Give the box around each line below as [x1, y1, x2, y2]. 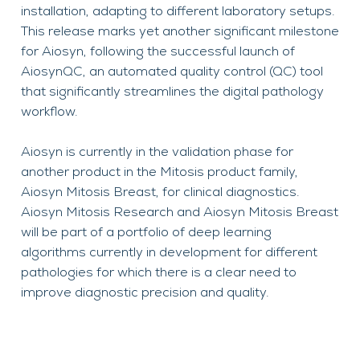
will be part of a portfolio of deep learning [21, 224, 272, 241]
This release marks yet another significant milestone [21, 23, 339, 40]
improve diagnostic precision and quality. [21, 284, 269, 301]
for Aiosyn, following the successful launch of [21, 43, 295, 60]
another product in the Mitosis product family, [21, 164, 298, 181]
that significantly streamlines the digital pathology [21, 84, 324, 100]
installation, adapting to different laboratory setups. [21, 3, 335, 20]
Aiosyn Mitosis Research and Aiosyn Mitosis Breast [21, 204, 338, 221]
